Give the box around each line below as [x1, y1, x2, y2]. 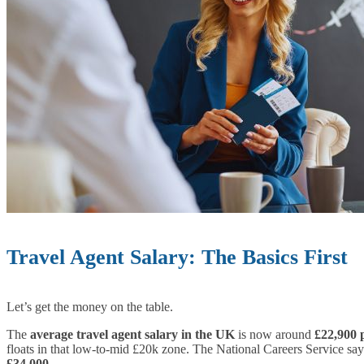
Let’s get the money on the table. [6, 299, 173, 314]
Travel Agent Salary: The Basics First [6, 245, 348, 270]
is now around [235, 327, 314, 341]
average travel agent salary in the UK [30, 327, 235, 341]
